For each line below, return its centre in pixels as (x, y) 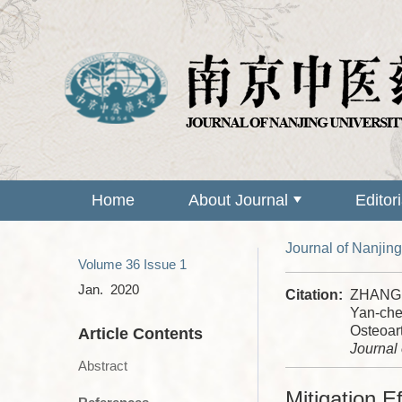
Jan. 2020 (109, 289)
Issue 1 (165, 264)
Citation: (314, 295)
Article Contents (140, 334)
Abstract (103, 366)
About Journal (238, 200)
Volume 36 (109, 264)
